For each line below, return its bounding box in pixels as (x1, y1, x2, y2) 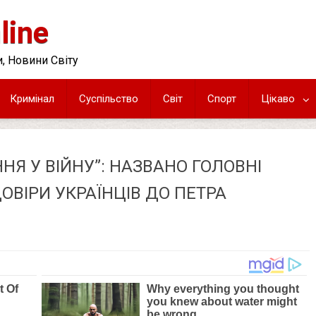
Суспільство (79, 92, 138, 105)
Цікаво (261, 92, 295, 105)
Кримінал (10, 92, 54, 105)
